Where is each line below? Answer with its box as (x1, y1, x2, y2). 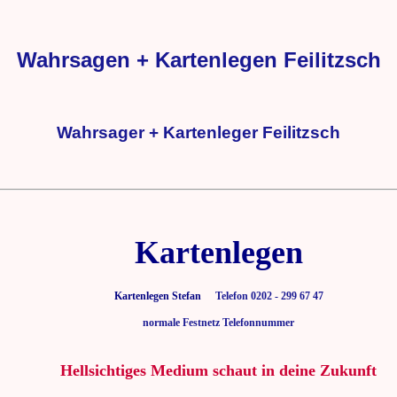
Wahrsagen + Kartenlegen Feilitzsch (16, 47, 381, 72)
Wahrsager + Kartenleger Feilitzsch (57, 122, 340, 142)
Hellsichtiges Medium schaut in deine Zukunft (60, 362, 377, 380)
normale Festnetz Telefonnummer (143, 316, 294, 330)
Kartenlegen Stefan (113, 290, 201, 303)
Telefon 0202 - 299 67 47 (204, 290, 323, 303)
